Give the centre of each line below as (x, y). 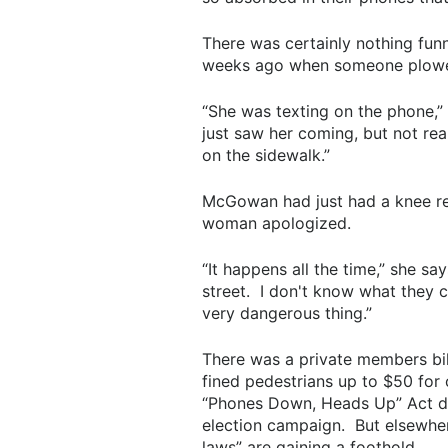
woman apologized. (276, 222)
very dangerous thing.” (286, 312)
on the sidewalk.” (265, 154)
